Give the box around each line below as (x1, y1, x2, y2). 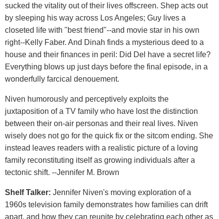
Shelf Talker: (5, 188, 53, 197)
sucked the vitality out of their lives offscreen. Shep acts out (5, 1, 208, 10)
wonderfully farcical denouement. (5, 74, 119, 83)
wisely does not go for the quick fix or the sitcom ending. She (5, 131, 213, 140)
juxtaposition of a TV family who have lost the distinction (5, 107, 198, 115)
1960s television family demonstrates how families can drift (5, 200, 208, 209)
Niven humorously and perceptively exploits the (5, 94, 169, 103)
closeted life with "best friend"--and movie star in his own (5, 25, 199, 34)
